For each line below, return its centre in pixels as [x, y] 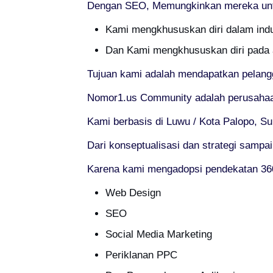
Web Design [133, 193]
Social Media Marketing [158, 234]
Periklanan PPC [141, 255]
